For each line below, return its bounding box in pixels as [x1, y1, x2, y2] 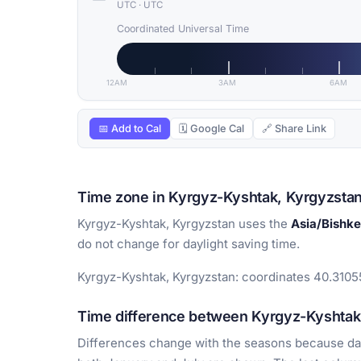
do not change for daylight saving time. [77, 236, 300, 252]
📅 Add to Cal [98, 122, 161, 135]
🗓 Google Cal [179, 122, 244, 135]
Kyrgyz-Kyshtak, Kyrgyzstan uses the [77, 216, 291, 232]
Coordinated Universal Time [117, 23, 249, 35]
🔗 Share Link [262, 122, 326, 135]
